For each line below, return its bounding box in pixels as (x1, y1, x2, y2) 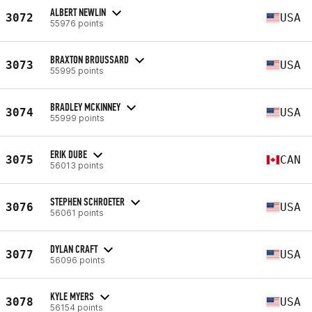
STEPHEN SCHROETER (50, 194, 125, 208)
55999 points (50, 112, 104, 123)
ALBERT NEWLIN (50, 5, 106, 19)
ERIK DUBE (50, 147, 87, 161)
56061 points (50, 207, 104, 218)
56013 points (50, 159, 104, 171)
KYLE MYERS (50, 289, 94, 303)
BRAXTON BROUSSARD (50, 52, 129, 66)
